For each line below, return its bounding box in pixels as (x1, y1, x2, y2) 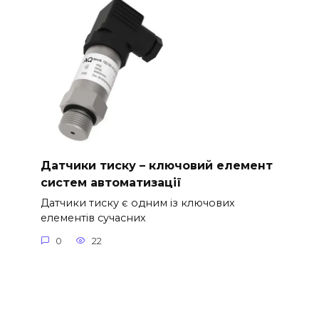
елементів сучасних (40, 211, 146, 225)
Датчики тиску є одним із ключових (40, 197, 235, 210)
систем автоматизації (40, 175, 182, 189)
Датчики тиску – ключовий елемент (40, 158, 273, 172)
